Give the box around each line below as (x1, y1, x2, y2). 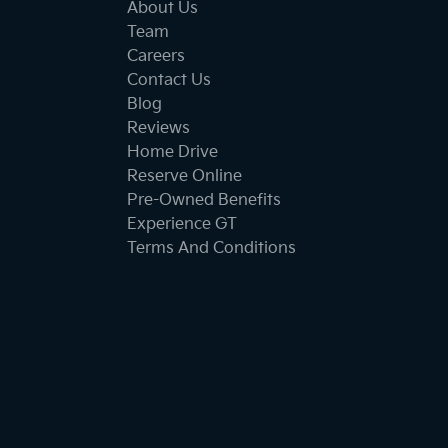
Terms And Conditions (127, 238, 296, 258)
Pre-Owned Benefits (127, 190, 281, 210)
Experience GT (127, 214, 237, 234)
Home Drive (127, 142, 218, 162)
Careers (127, 46, 185, 66)
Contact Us (127, 70, 211, 90)
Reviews (127, 118, 190, 138)
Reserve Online (127, 166, 242, 186)
